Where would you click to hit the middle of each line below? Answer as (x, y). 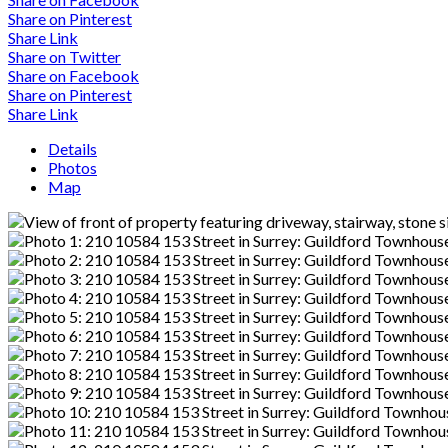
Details (72, 148)
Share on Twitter (64, 56)
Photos (72, 167)
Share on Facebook (73, 75)
